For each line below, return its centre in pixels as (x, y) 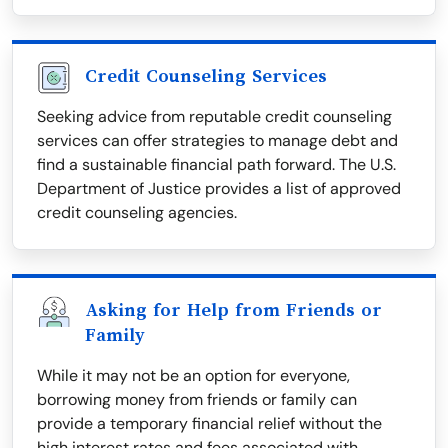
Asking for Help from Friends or (233, 310)
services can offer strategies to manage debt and (217, 141)
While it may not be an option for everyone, (193, 376)
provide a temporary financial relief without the (209, 424)
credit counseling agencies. (137, 213)
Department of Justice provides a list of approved (219, 189)
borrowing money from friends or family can (197, 400)
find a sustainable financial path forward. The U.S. (216, 165)
